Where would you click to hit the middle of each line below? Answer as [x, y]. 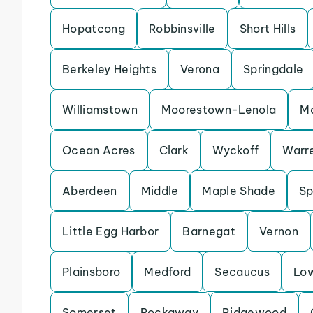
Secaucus [242, 272]
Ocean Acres [99, 150]
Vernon [279, 231]
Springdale [274, 69]
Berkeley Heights [110, 69]
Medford [168, 272]
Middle [160, 191]
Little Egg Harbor [111, 231]
